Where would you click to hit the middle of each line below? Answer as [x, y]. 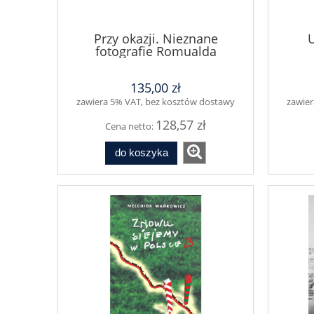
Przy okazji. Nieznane [156, 38]
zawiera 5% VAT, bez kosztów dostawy [156, 102]
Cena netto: [130, 127]
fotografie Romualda [156, 51]
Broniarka [156, 63]
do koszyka [141, 153]
